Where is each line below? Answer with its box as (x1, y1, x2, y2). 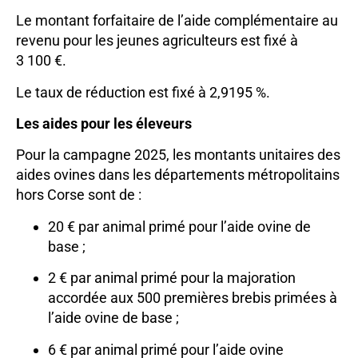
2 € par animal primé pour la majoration (48, 269, 296, 287)
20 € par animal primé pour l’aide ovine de (48, 217, 311, 235)
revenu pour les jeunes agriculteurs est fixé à (16, 32, 298, 50)
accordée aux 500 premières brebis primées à (48, 289, 337, 307)
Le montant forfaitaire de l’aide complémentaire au (16, 12, 338, 30)
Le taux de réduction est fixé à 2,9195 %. (16, 83, 270, 101)
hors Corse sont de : (16, 186, 141, 204)
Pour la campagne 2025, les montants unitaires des (16, 146, 340, 164)
